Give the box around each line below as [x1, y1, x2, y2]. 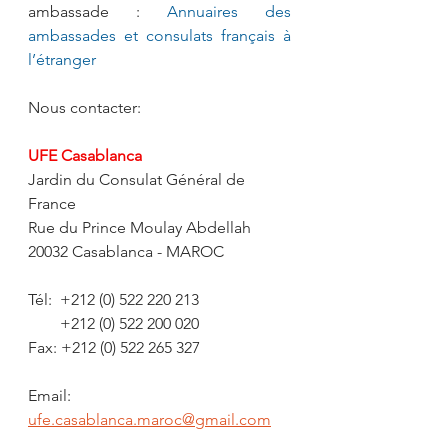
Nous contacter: [28, 98, 141, 118]
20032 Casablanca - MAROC [28, 242, 224, 262]
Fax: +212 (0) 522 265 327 [28, 338, 200, 358]
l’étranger [28, 50, 96, 70]
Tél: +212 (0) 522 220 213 [28, 290, 199, 310]
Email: [28, 386, 75, 406]
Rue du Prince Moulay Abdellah [28, 218, 251, 238]
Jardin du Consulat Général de [28, 170, 249, 190]
